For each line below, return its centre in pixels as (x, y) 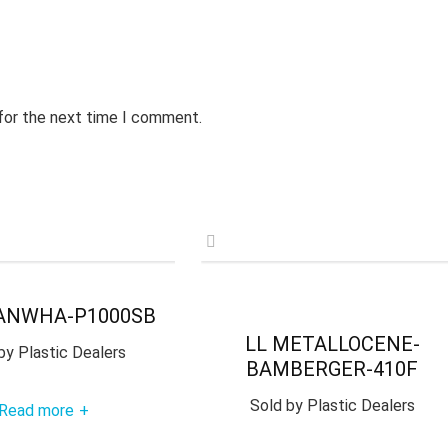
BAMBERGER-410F (332, 368)
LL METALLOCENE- (332, 343)
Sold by (276, 405)
